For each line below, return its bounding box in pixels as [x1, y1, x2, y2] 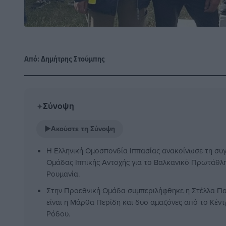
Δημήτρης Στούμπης [41, 53, 105, 65]
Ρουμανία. [46, 168, 80, 180]
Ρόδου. [46, 208, 70, 219]
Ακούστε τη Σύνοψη [51, 124, 115, 134]
